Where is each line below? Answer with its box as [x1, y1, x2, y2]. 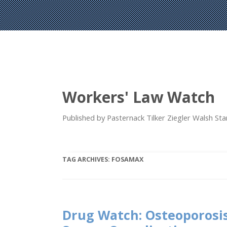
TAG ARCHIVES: [62, 155, 112, 164]
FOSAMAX [111, 155, 144, 164]
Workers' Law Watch [62, 86, 215, 107]
